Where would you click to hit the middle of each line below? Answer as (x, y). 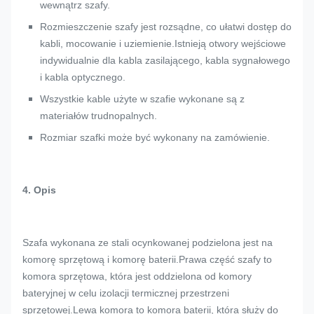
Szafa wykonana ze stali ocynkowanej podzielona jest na (148, 243)
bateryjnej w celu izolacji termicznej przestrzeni (126, 293)
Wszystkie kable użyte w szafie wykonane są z (142, 99)
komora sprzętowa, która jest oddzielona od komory (137, 276)
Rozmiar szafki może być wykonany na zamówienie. (155, 137)
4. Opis (39, 190)
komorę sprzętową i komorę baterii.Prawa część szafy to (147, 259)
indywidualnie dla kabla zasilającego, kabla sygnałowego (165, 60)
